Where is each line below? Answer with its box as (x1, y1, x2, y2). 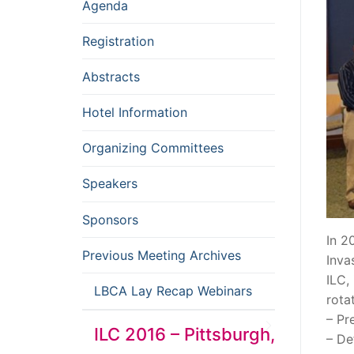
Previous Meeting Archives (82, 247, 241, 263)
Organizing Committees (82, 140, 224, 156)
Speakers (82, 175, 137, 192)
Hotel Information (82, 104, 187, 121)
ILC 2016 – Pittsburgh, (94, 323, 275, 345)
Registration (82, 32, 154, 49)
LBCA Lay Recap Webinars (94, 283, 252, 299)
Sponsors (82, 211, 138, 228)
